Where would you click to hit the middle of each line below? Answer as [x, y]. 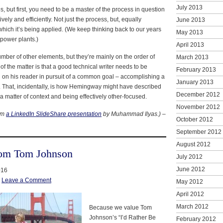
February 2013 [196, 69]
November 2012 [198, 107]
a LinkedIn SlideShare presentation [54, 114]
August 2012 [193, 144]
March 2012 [192, 206]
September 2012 [199, 132]
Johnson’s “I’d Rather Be [122, 217]
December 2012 [198, 94]
